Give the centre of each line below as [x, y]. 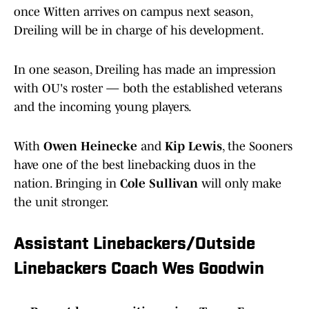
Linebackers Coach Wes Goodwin [139, 270]
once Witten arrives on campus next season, [133, 12]
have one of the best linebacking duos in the [135, 165]
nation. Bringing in [67, 184]
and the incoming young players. [103, 107]
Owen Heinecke [90, 147]
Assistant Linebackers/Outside [134, 245]
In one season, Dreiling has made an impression [145, 70]
